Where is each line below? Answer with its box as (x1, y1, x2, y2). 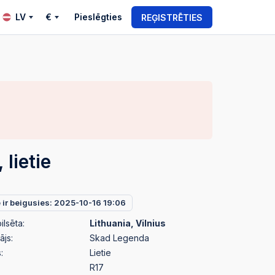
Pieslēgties (74, 12, 122, 22)
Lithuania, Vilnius (90, 218, 166, 229)
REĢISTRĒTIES (141, 12, 203, 23)
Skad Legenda (90, 233, 149, 244)
